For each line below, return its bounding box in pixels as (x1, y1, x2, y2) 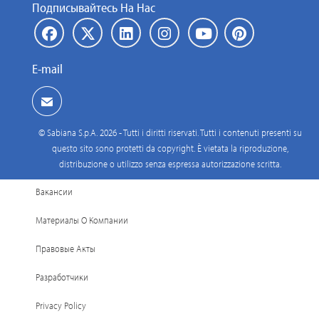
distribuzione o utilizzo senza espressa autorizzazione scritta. (59, 157, 281, 170)
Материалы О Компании (36, 214, 128, 226)
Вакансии (36, 185, 73, 198)
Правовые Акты (36, 242, 95, 255)
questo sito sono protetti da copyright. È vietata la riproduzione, (52, 142, 288, 155)
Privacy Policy (36, 299, 86, 312)
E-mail (32, 61, 63, 77)
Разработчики (36, 271, 88, 283)
